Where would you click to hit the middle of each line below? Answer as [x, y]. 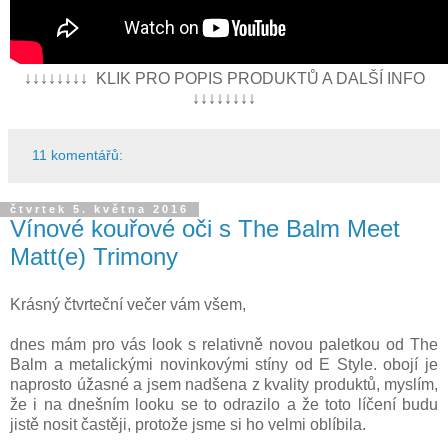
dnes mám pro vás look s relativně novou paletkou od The [224, 345]
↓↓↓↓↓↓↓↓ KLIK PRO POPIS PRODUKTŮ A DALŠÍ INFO [224, 79]
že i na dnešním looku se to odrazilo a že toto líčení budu [224, 405]
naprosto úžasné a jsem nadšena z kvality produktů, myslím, [224, 385]
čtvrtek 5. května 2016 [99, 209]
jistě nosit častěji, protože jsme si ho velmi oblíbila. [188, 425]
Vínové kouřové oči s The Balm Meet [205, 229]
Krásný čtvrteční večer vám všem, [128, 305]
